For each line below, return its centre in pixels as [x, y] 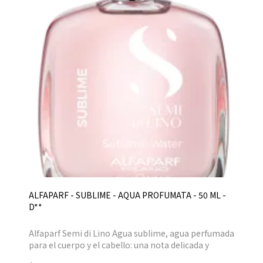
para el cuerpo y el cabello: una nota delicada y [119, 245]
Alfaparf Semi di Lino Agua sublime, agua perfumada [131, 233]
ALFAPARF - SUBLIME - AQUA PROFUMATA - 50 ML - [127, 195]
